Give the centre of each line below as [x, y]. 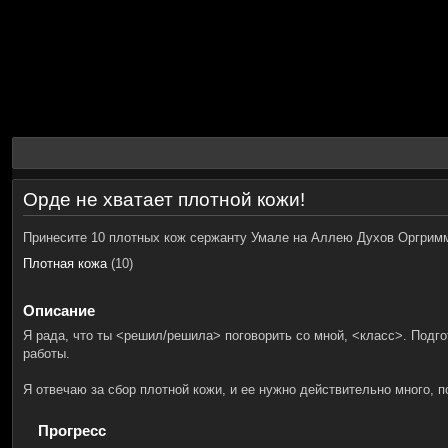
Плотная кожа [65, 263]
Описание [59, 310]
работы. [46, 353]
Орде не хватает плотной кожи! [164, 199]
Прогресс [72, 430]
